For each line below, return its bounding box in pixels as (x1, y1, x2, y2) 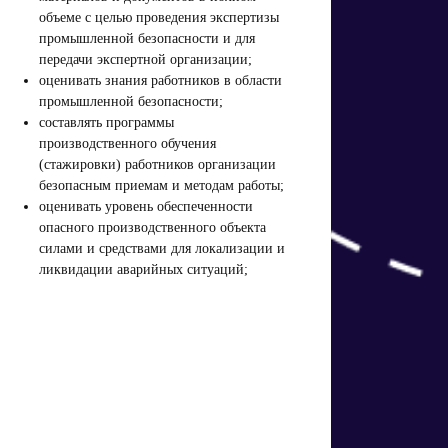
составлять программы (39, 114, 175, 130)
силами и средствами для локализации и (39, 240, 286, 256)
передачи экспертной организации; (39, 51, 253, 67)
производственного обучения (39, 135, 217, 151)
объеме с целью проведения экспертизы (39, 9, 280, 25)
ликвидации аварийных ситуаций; (39, 261, 253, 277)
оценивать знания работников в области (39, 72, 283, 88)
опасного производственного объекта (39, 219, 267, 235)
